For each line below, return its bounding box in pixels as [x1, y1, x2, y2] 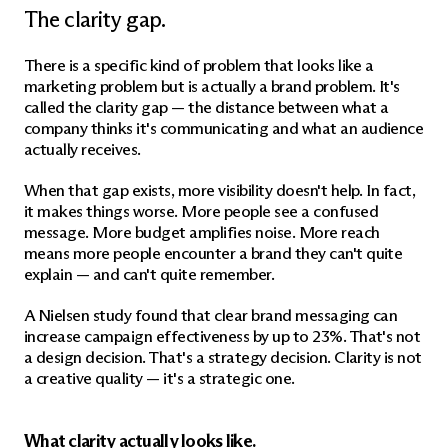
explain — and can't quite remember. [24, 264, 275, 285]
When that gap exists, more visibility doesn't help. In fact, [24, 180, 416, 201]
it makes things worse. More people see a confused [24, 201, 379, 222]
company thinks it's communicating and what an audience [24, 118, 424, 139]
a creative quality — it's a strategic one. [24, 368, 295, 389]
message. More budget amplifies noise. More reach [24, 222, 380, 243]
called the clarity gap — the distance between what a [24, 97, 389, 118]
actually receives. [24, 139, 141, 160]
